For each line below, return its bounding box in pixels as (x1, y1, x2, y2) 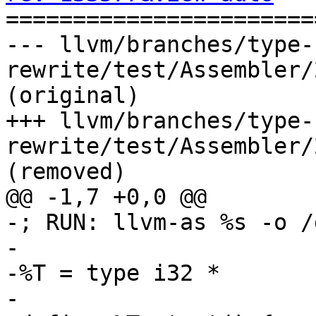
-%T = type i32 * (6, 260, 220, 286)
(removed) (6, 159, 126, 185)
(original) (6, 83, 140, 109)
